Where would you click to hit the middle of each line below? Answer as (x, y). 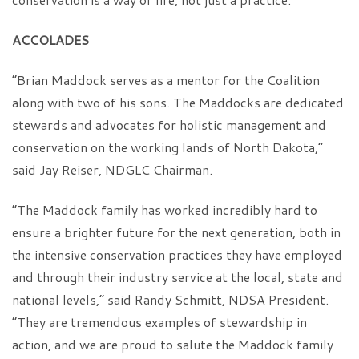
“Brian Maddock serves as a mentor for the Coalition (166, 80)
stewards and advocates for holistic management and (169, 125)
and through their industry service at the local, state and (177, 277)
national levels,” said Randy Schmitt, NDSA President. (170, 299)
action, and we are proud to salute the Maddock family (173, 344)
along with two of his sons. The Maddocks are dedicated (178, 102)
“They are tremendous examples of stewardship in (159, 322)
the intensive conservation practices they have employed (177, 254)
